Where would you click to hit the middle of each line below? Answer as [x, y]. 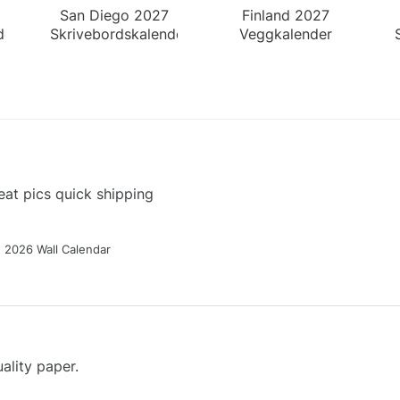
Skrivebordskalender [120, 33]
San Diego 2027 [114, 15]
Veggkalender [286, 33]
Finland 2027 [286, 15]
